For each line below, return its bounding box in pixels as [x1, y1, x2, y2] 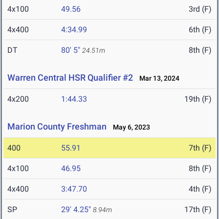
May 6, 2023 [109, 123, 150, 131]
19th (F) [184, 94, 212, 104]
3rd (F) [189, 4, 212, 14]
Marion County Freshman [7, 121, 107, 132]
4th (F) [189, 184, 212, 194]
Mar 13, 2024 [135, 74, 179, 83]
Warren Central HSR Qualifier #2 [7, 72, 133, 83]
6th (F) [189, 25, 212, 35]
